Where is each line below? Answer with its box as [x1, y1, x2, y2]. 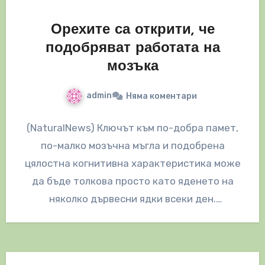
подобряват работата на [45, 41, 220, 56]
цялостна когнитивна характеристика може [24, 157, 241, 170]
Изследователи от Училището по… [49, 211, 216, 223]
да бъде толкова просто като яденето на [31, 175, 234, 188]
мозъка [106, 60, 159, 75]
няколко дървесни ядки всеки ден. [49, 193, 216, 205]
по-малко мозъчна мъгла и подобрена [40, 140, 225, 152]
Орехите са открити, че [50, 23, 215, 38]
